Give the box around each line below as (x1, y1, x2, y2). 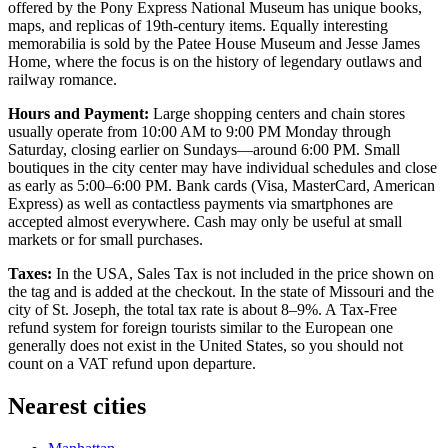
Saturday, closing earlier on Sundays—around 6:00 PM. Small (8, 141, 400, 159)
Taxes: (8, 265, 52, 283)
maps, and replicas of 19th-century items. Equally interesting (8, 17, 388, 35)
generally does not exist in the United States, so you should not (8, 337, 403, 355)
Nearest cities (8, 393, 146, 420)
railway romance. (8, 71, 117, 89)
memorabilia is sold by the (8, 35, 177, 53)
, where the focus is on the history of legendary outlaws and (47, 53, 422, 71)
